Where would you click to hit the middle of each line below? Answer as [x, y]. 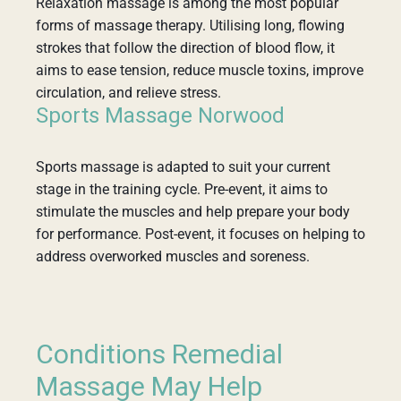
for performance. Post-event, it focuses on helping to [200, 234]
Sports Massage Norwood [160, 116]
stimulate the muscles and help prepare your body [193, 212]
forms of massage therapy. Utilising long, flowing [190, 26]
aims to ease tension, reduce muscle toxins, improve [200, 70]
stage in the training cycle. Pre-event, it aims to [182, 189]
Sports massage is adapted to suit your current [183, 167]
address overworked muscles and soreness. [173, 256]
